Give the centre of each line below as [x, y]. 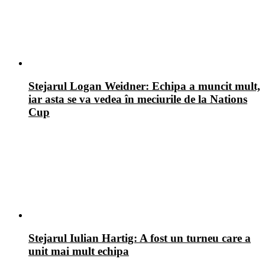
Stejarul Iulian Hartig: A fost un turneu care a [140, 238]
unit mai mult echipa [79, 251]
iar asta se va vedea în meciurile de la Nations [138, 99]
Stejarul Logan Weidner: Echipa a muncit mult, [144, 86]
